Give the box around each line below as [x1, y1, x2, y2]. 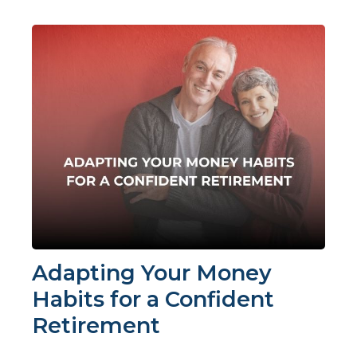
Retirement [32, 312, 160, 339]
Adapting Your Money [32, 260, 272, 287]
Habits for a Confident [32, 286, 274, 313]
